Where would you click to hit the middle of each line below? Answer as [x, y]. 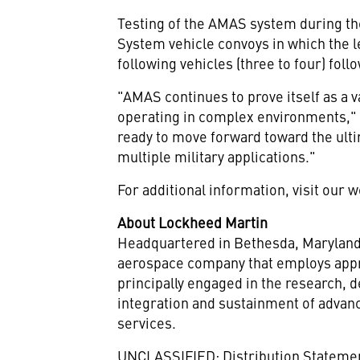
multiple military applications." [217, 156]
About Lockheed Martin [193, 222]
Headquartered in [176, 242]
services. [147, 323]
